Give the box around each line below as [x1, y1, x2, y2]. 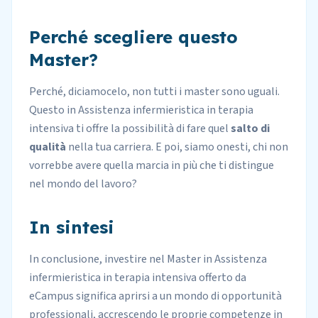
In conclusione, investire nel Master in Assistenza [29, 251, 267, 267]
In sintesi [29, 216, 114, 238]
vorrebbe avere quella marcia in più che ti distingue [29, 158, 274, 173]
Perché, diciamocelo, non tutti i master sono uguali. [29, 84, 280, 99]
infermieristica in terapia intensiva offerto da [29, 270, 246, 285]
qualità [29, 139, 66, 155]
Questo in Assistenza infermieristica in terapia [29, 102, 253, 118]
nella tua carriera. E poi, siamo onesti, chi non [66, 139, 288, 155]
